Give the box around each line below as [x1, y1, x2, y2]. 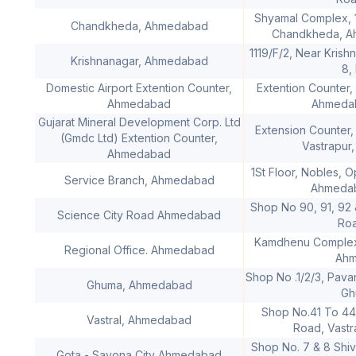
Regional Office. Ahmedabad [64, 242, 215, 257]
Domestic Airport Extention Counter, [46, 80, 232, 95]
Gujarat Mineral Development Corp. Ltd [37, 114, 241, 129]
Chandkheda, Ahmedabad [70, 18, 208, 33]
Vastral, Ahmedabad [87, 312, 192, 327]
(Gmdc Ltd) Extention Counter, [60, 130, 218, 145]
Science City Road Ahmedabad [57, 207, 221, 222]
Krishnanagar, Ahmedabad [70, 53, 208, 68]
